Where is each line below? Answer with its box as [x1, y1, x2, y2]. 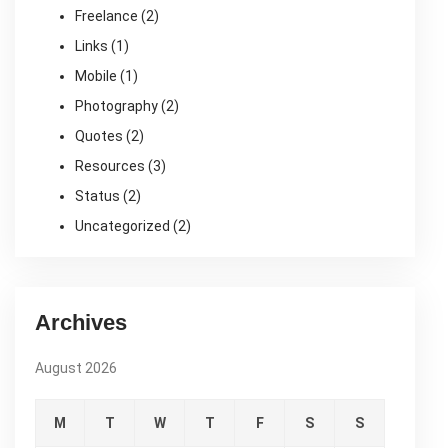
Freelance [75, 8, 138, 24]
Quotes [75, 128, 123, 144]
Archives [35, 310, 127, 335]
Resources [75, 158, 145, 174]
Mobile [75, 68, 117, 84]
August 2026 [35, 360, 117, 376]
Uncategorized [75, 218, 170, 234]
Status [75, 188, 120, 204]
